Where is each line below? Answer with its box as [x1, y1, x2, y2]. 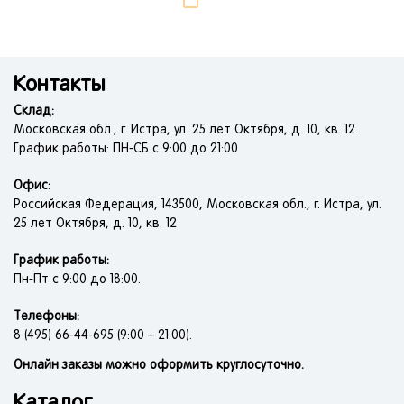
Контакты [14, 76, 105, 96]
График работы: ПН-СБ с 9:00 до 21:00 [14, 143, 238, 155]
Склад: [14, 106, 54, 117]
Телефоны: [14, 311, 79, 323]
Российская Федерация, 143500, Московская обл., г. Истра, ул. [14, 199, 381, 211]
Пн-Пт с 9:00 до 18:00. [14, 274, 141, 286]
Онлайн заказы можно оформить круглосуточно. [14, 360, 304, 372]
